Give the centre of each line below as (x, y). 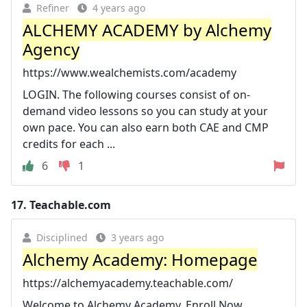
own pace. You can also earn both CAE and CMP (146, 127)
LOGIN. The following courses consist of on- (136, 94)
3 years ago (137, 237)
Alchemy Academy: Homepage (140, 259)
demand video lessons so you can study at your (145, 111)
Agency (51, 49)
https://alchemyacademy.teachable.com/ (128, 283)
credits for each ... (69, 144)
